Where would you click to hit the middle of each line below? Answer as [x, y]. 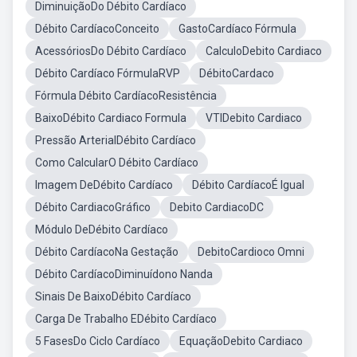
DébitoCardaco [237, 73]
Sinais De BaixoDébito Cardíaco [113, 296]
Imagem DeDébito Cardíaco [104, 185]
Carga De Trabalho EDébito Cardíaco [126, 319]
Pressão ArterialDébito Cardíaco [116, 140]
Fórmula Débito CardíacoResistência [126, 96]
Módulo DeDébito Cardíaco [102, 229]
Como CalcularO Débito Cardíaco [117, 163]
